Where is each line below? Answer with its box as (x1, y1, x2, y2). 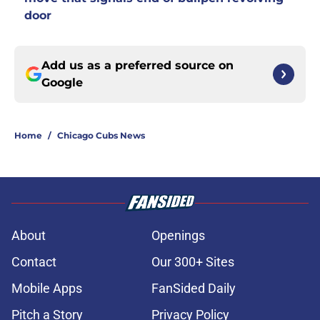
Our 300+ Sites (151, 254, 234, 270)
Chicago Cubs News (57, 130, 145, 141)
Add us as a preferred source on (41, 59, 234, 73)
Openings (151, 228, 205, 244)
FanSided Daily (151, 281, 236, 296)
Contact (11, 254, 56, 270)
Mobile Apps (11, 281, 82, 296)
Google (41, 76, 83, 90)
